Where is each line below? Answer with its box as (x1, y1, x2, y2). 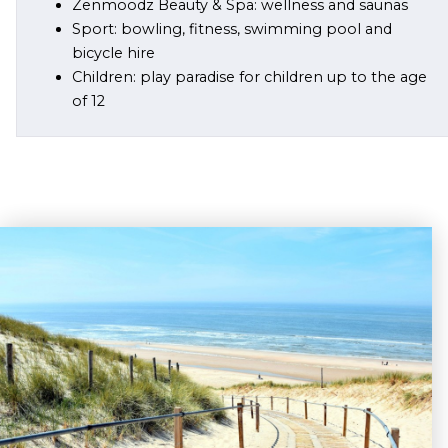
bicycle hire (72, 43, 155, 62)
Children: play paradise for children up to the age (72, 67, 427, 86)
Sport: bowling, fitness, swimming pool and (72, 19, 392, 38)
